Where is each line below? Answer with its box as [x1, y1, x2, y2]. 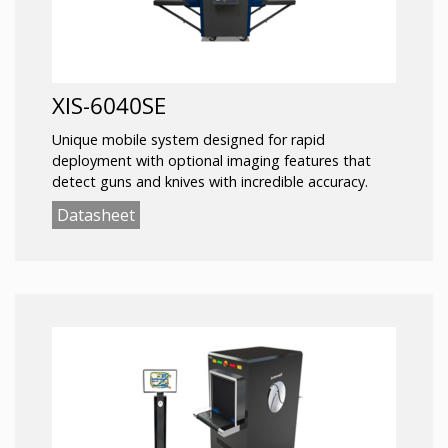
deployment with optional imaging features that [52, 151, 371, 171]
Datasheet [57, 204, 135, 227]
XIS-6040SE [52, 90, 166, 122]
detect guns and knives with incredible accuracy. [52, 172, 368, 192]
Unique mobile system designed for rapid [52, 130, 325, 150]
